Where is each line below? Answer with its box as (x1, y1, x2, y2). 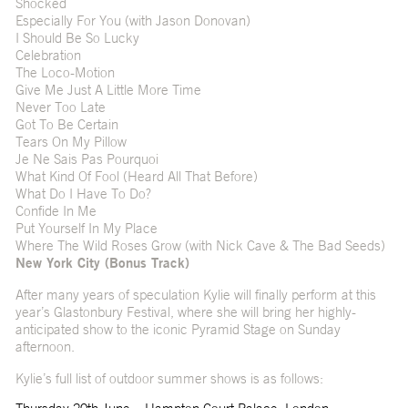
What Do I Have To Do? (15, 185, 151, 203)
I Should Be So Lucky (15, 29, 139, 47)
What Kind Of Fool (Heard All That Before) (15, 168, 258, 186)
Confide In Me (15, 202, 97, 220)
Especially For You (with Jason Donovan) (15, 12, 250, 30)
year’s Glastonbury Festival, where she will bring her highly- (15, 303, 356, 321)
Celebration (15, 46, 81, 65)
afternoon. (15, 338, 75, 356)
